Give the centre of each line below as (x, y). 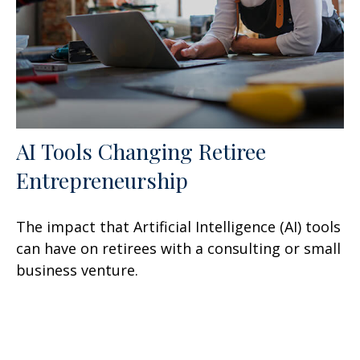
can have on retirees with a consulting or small (178, 249)
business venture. (77, 270)
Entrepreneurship (102, 180)
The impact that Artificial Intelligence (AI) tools (178, 227)
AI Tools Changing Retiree (141, 151)
